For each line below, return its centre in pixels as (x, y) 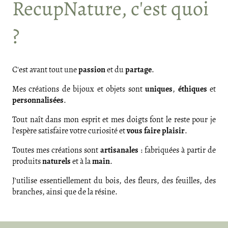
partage (138, 70)
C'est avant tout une (45, 70)
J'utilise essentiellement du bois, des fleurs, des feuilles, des (114, 181)
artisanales (119, 150)
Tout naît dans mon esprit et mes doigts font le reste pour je (114, 120)
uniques (159, 89)
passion (92, 70)
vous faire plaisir (156, 131)
